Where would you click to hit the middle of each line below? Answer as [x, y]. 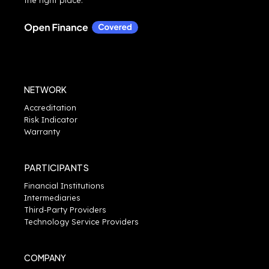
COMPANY [45, 257]
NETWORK [45, 89]
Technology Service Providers [81, 221]
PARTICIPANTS [56, 167]
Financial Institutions [64, 185]
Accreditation [50, 107]
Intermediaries [52, 197]
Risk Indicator [51, 119]
